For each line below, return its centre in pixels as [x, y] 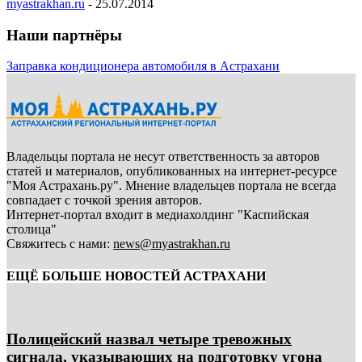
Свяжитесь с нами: [60, 244]
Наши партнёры [64, 35]
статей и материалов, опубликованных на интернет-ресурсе [172, 171]
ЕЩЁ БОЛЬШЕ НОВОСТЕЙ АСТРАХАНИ [136, 276]
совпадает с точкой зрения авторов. [104, 200]
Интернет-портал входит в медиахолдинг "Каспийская [158, 215]
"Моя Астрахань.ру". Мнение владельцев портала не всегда [171, 186]
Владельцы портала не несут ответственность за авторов [163, 157]
